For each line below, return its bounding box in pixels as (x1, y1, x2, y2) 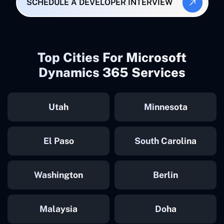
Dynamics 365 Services (38, 64, 185, 80)
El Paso (43, 135, 74, 146)
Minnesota (143, 101, 187, 112)
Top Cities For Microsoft (37, 49, 186, 65)
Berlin (153, 169, 178, 180)
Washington (34, 169, 83, 180)
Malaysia (39, 203, 77, 214)
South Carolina (134, 135, 196, 146)
